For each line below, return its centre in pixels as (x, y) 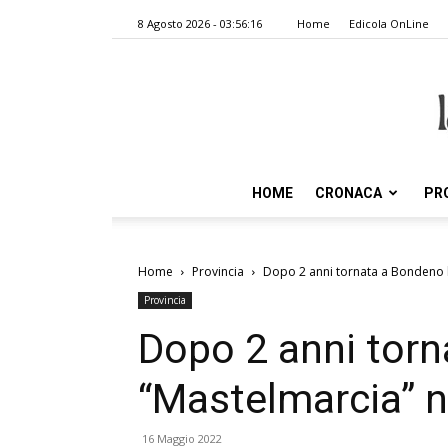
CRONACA (348, 193)
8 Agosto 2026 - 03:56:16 (200, 23)
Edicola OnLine (389, 23)
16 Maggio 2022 (182, 438)
